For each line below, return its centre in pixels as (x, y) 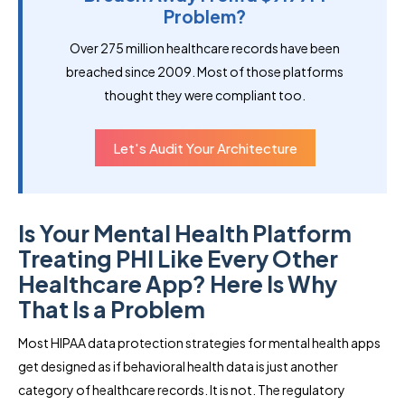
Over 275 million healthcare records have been (205, 47)
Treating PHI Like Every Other (178, 258)
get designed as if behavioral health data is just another (178, 366)
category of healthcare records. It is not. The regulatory (182, 389)
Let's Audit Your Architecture (205, 147)
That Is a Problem (112, 309)
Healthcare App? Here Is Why (178, 283)
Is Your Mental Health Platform (185, 233)
